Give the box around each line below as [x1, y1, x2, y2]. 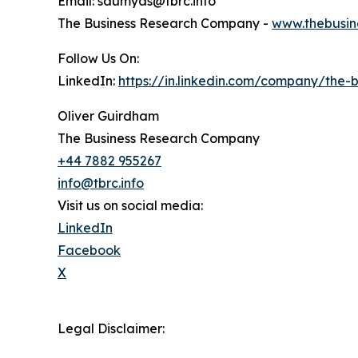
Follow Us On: [58, 50, 139, 67]
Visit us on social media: [58, 197, 203, 214]
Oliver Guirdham [58, 108, 159, 125]
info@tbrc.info [58, 175, 144, 192]
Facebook [58, 242, 121, 259]
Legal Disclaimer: [58, 320, 165, 337]
